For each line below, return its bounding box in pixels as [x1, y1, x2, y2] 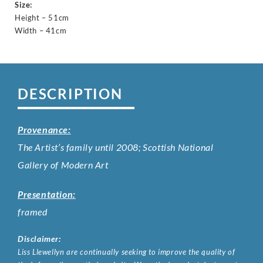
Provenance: [18, 124, 71, 136]
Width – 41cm [15, 26, 67, 36]
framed [18, 206, 48, 218]
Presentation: [18, 188, 76, 200]
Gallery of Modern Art [18, 159, 109, 171]
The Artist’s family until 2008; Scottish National [18, 141, 214, 153]
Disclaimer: [18, 234, 61, 244]
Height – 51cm [15, 13, 69, 23]
